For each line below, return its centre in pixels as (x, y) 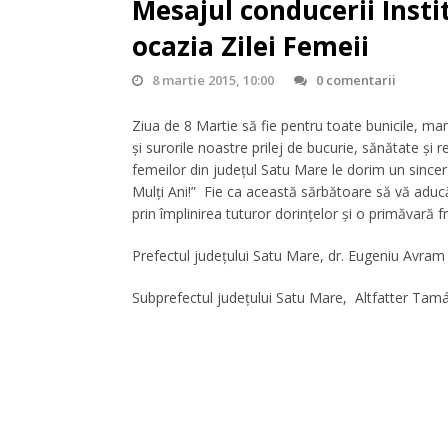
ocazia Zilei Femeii (250, 45)
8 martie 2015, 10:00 (213, 79)
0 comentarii (356, 79)
